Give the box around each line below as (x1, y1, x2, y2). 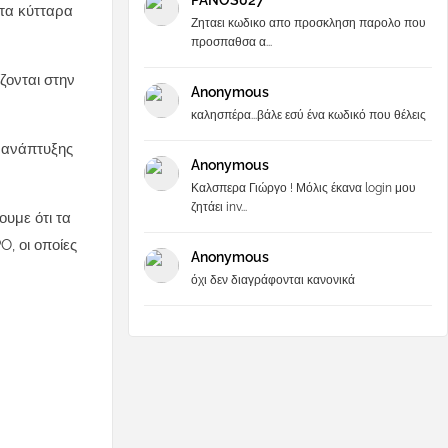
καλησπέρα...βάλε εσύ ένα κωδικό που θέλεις (191, 108, 426, 122)
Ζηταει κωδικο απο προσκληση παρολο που (191, 16, 426, 30)
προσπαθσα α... (191, 35, 272, 49)
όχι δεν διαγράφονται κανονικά (191, 273, 355, 287)
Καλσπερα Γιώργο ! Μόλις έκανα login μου (191, 181, 416, 195)
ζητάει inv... (191, 200, 247, 214)
